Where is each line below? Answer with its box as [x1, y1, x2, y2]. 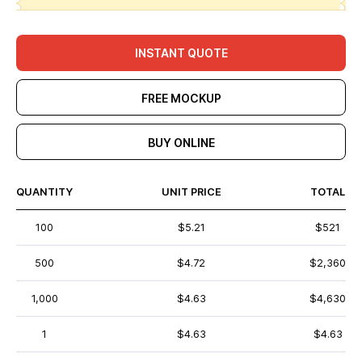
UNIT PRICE [161, 186, 221, 198]
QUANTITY [16, 186, 73, 198]
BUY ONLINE [147, 136, 215, 149]
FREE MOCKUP [141, 91, 221, 105]
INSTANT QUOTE [134, 46, 228, 60]
